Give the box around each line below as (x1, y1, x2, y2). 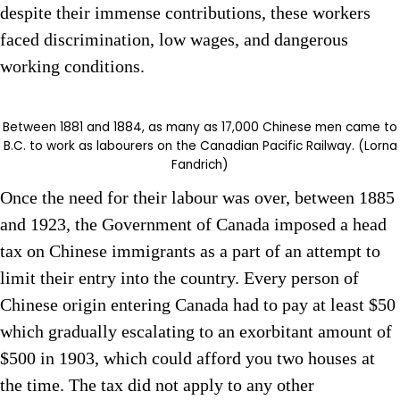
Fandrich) (171, 156, 229, 174)
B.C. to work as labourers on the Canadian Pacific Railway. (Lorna (3, 137, 397, 155)
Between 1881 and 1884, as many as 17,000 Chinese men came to (3, 119, 397, 137)
